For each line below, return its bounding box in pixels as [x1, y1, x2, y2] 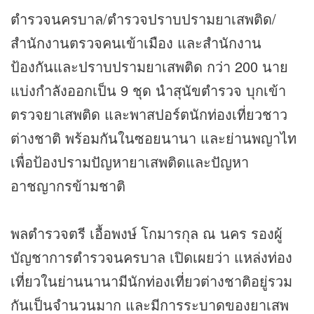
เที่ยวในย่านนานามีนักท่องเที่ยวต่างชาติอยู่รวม [11, 271, 292, 292]
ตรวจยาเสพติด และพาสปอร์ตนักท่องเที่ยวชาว [11, 104, 287, 125]
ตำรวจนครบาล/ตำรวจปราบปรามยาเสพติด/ [11, 8, 276, 29]
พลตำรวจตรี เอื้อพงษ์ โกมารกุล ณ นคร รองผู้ [11, 223, 282, 244]
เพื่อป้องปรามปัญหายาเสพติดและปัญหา [11, 151, 249, 172]
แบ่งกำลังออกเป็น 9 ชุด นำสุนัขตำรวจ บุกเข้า [11, 80, 286, 101]
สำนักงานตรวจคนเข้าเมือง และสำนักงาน [11, 32, 261, 53]
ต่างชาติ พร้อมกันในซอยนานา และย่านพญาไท [11, 128, 296, 149]
